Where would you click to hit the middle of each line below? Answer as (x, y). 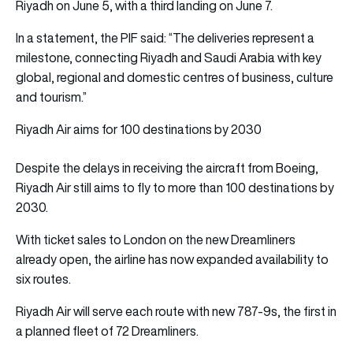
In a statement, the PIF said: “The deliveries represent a (165, 37)
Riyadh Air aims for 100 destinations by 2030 (139, 129)
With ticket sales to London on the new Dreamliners (156, 239)
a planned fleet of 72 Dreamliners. (108, 331)
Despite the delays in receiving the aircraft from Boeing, (167, 167)
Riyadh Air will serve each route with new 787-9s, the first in (176, 311)
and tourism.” (51, 97)
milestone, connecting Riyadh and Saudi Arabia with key (169, 57)
